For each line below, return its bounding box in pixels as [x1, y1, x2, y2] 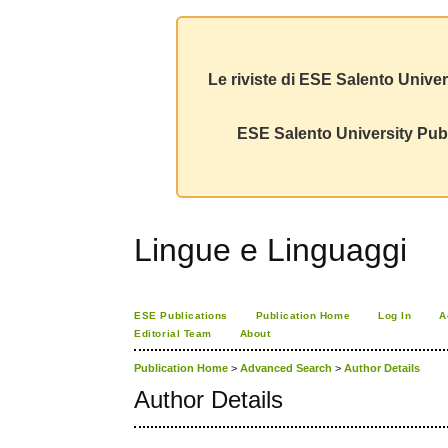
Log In [378, 310, 412, 321]
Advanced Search [240, 362, 333, 375]
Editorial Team [134, 328, 212, 339]
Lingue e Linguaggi [134, 232, 408, 268]
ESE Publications [134, 310, 228, 321]
